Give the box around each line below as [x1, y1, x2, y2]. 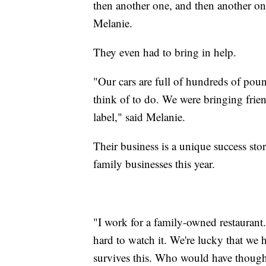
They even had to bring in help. [93, 45, 236, 60]
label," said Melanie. [93, 109, 185, 125]
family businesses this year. [93, 156, 215, 172]
